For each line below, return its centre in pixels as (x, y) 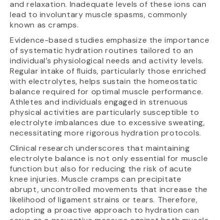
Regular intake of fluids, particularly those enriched (108, 71)
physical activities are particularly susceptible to (105, 112)
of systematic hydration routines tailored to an (102, 51)
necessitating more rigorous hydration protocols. (106, 133)
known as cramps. (44, 25)
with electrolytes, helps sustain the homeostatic (104, 82)
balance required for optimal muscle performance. (107, 92)
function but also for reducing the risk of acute (101, 169)
